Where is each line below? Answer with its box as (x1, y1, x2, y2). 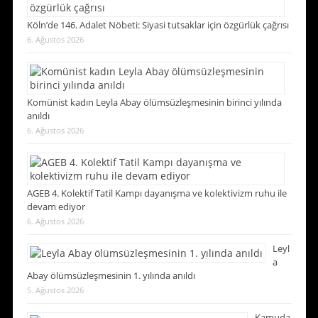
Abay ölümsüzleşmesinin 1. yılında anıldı (26, 269, 195, 283)
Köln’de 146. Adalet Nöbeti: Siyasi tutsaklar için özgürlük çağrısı (26, 18, 289, 32)
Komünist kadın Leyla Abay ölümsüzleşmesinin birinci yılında (26, 96, 282, 109)
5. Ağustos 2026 (26, 285, 84, 296)
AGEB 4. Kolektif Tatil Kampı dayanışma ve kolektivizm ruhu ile (26, 187, 287, 200)
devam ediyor (26, 200, 85, 214)
